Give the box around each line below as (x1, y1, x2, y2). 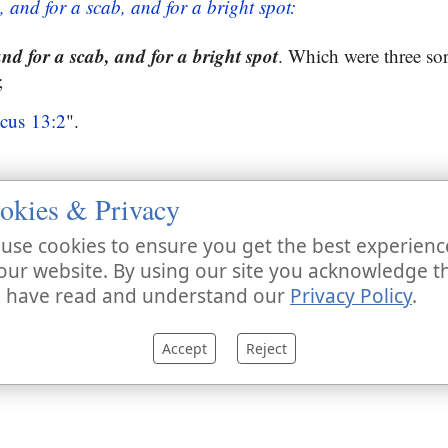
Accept (161, 339, 207, 359)
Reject (245, 339, 287, 359)
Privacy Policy (290, 283, 412, 310)
